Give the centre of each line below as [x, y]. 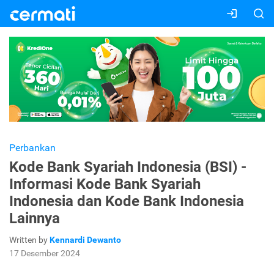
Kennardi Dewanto [85, 240]
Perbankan [32, 148]
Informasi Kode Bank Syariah [105, 184]
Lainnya [35, 219]
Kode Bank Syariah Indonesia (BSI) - [128, 167]
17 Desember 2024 [45, 254]
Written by [29, 240]
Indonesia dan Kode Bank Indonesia [127, 202]
